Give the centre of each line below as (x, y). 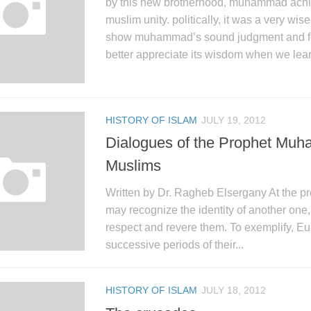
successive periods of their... (175, 245)
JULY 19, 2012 (234, 120)
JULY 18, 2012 (234, 291)
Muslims (133, 166)
